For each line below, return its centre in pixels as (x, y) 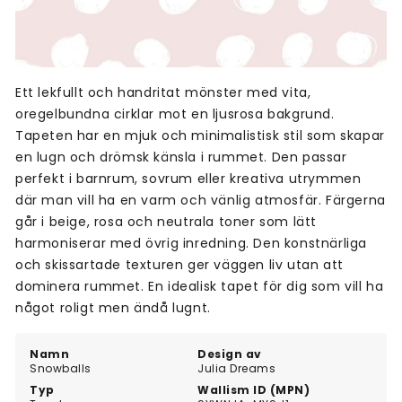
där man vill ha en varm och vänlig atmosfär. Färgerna (201, 201)
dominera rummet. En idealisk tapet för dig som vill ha (200, 287)
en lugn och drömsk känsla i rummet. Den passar (181, 157)
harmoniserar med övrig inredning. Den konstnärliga (191, 244)
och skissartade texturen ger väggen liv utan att (179, 265)
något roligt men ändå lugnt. (113, 308)
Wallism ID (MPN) (254, 390)
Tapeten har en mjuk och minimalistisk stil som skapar (200, 136)
